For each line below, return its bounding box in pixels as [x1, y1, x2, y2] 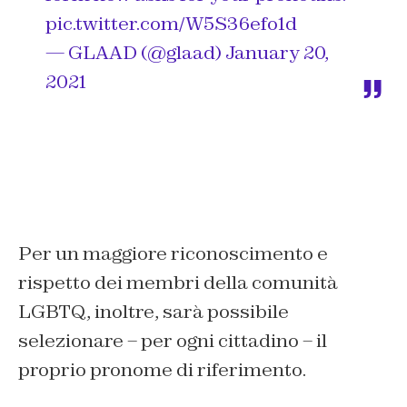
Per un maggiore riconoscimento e [18, 242, 328, 266]
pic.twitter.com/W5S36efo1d [45, 12, 297, 36]
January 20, [225, 41, 329, 65]
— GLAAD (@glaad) [45, 41, 225, 65]
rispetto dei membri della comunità [18, 271, 338, 295]
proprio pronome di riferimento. [18, 358, 306, 382]
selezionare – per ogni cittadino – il [18, 329, 327, 353]
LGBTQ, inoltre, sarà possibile [18, 300, 289, 324]
